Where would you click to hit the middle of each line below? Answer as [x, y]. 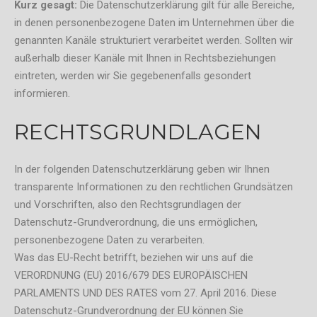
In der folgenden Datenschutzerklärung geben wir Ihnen [142, 169]
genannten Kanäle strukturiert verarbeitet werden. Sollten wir [154, 40]
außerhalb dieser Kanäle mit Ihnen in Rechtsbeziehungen [145, 58]
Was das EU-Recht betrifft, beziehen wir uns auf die [134, 258]
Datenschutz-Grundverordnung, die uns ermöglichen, [136, 223]
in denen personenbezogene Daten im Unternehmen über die [154, 22]
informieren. [42, 93]
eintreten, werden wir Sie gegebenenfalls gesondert [133, 75]
